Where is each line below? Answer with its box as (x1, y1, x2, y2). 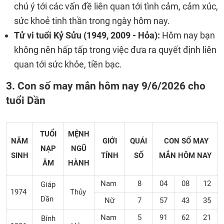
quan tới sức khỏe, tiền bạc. (14, 59, 122, 69)
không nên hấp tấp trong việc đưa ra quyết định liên (14, 44, 216, 55)
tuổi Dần (6, 94, 45, 106)
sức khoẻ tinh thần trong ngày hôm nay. (14, 15, 172, 26)
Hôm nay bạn (162, 30, 215, 40)
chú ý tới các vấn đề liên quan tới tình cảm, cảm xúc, (14, 1, 218, 11)
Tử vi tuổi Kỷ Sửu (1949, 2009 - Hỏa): (14, 30, 162, 40)
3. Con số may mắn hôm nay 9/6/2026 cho (6, 79, 205, 92)
